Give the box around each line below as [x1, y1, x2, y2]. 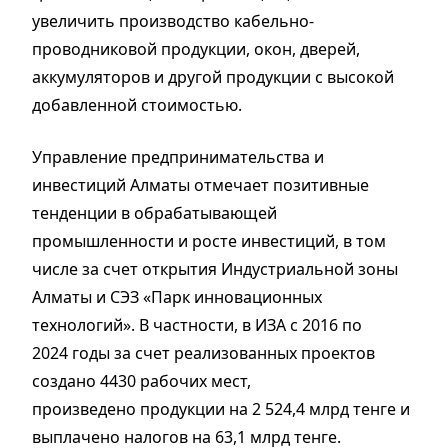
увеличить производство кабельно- [32, 10, 314, 33]
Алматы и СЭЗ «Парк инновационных [32, 286, 322, 309]
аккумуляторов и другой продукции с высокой [32, 66, 394, 89]
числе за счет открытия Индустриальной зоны [32, 258, 398, 281]
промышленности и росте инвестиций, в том [32, 230, 386, 253]
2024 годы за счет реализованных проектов [32, 342, 375, 365]
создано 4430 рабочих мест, [32, 370, 251, 393]
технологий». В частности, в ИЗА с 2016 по [32, 314, 362, 337]
